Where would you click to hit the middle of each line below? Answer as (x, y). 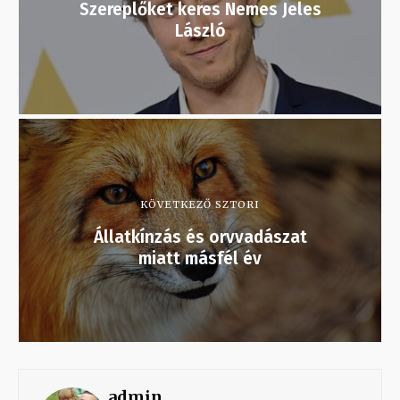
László (200, 31)
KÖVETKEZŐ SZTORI (200, 205)
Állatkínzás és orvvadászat (200, 237)
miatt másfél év (200, 259)
